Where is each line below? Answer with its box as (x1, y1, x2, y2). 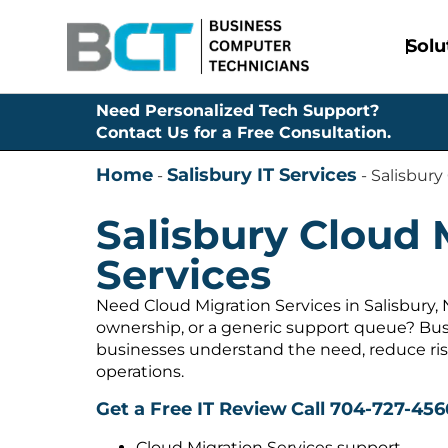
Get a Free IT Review (96, 398, 287, 421)
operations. (96, 361, 184, 381)
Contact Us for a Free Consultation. (96, 123, 391, 143)
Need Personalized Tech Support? (96, 101, 379, 121)
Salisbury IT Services (167, 164, 357, 187)
